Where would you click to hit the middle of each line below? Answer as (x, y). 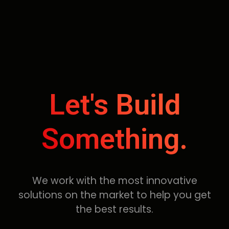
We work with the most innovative (114, 180)
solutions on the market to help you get (114, 195)
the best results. (114, 209)
